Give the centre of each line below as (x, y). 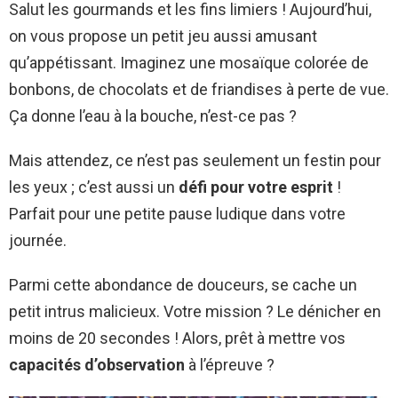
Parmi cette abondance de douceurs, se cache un (183, 285)
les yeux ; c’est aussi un (94, 187)
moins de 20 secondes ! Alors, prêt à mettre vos (177, 338)
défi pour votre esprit (256, 187)
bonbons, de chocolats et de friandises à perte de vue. (199, 90)
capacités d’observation (97, 365)
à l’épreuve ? (230, 365)
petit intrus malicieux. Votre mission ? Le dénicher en (195, 312)
